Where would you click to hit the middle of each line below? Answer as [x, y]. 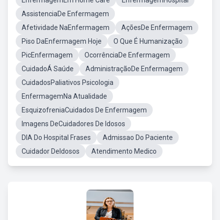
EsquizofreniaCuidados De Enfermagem [84, 110]
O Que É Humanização [148, 41]
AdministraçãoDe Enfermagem [134, 69]
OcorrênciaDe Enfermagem [127, 55]
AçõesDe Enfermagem [157, 27]
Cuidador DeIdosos [51, 151]
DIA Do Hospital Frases [56, 137]
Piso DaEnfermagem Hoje [62, 41]
